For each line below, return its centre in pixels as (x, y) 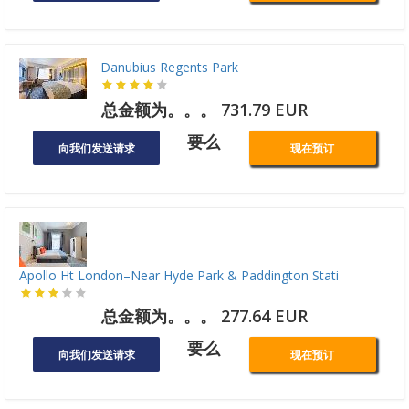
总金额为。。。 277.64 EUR (204, 316)
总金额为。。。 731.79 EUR (204, 110)
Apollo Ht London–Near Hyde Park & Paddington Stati (179, 276)
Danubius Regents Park (169, 68)
